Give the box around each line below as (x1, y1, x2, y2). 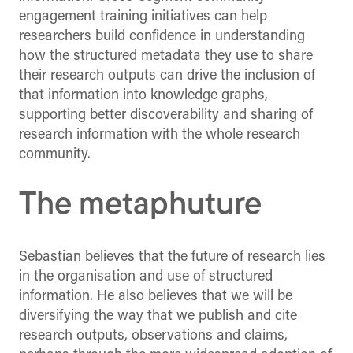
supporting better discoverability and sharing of (19, 107, 313, 123)
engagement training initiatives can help (19, 9, 267, 24)
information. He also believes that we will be (19, 288, 292, 304)
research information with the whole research (19, 127, 300, 143)
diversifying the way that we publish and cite (19, 308, 297, 324)
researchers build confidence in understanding (19, 28, 305, 44)
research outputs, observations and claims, (19, 328, 288, 344)
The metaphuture (19, 189, 262, 221)
